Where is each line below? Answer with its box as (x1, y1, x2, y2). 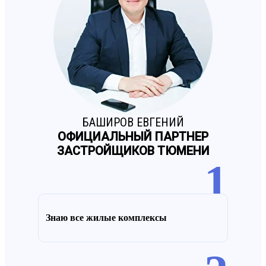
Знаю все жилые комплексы (46, 213, 167, 223)
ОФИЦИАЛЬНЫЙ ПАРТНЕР (58, 129, 208, 144)
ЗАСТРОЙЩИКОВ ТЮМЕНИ (56, 143, 210, 158)
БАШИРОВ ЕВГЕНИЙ (82, 115, 184, 129)
